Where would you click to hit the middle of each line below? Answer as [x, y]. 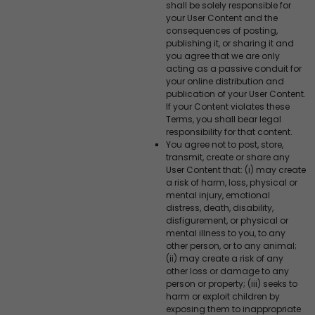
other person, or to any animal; [231, 245]
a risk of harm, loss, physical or [232, 182]
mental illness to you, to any [226, 233]
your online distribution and [225, 81]
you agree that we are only [223, 56]
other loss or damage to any [227, 271]
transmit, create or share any [228, 157]
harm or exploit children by [223, 296]
